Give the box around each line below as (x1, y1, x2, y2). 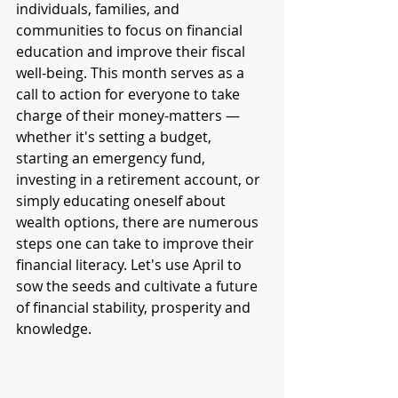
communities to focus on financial (16, 20, 246, 41)
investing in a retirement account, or (16, 170, 264, 190)
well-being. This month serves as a (16, 63, 248, 84)
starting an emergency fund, (16, 148, 209, 169)
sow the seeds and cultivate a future (16, 276, 261, 297)
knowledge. (16, 319, 92, 339)
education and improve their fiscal (16, 42, 249, 62)
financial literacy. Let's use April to (16, 255, 245, 275)
